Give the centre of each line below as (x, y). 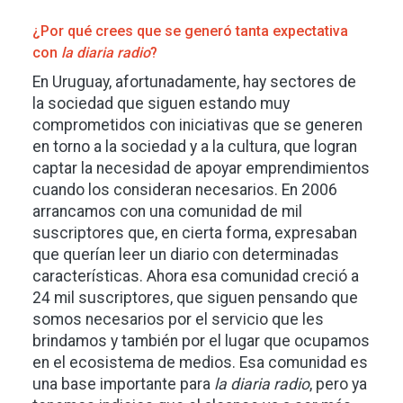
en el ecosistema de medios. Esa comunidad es (200, 363)
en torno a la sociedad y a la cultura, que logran (195, 147)
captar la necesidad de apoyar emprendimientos (201, 168)
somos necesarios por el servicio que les (178, 319)
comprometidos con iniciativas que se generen (197, 125)
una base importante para (123, 384)
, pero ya (338, 384)
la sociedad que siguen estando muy (161, 103)
